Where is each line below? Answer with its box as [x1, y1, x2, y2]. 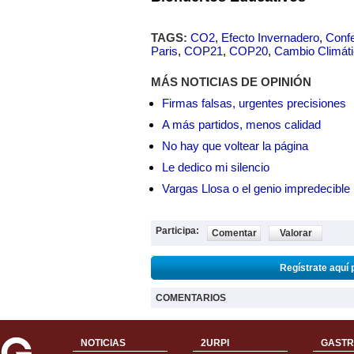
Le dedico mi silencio [162, 160, 269, 174]
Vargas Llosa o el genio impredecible [162, 182, 350, 195]
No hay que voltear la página [162, 139, 308, 153]
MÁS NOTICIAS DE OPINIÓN [151, 75, 311, 88]
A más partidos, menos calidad [162, 118, 321, 131]
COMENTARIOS [156, 292, 226, 303]
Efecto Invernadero [221, 31, 319, 44]
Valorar [279, 228, 312, 239]
